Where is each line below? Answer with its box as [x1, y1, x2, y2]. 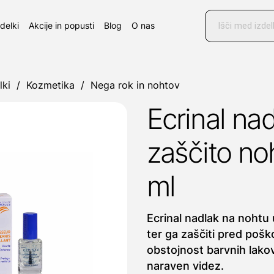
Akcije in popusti [29, 20, 94, 31]
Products [204, 7, 251, 21]
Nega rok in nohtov [91, 79, 180, 91]
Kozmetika [26, 79, 75, 91]
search [204, 18, 239, 32]
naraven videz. [147, 259, 224, 272]
